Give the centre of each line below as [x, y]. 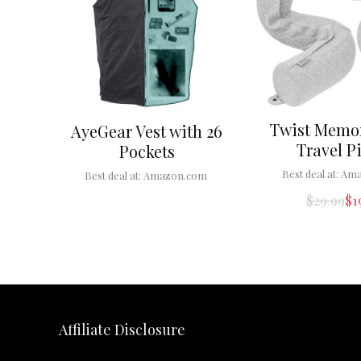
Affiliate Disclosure [122, 330]
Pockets [147, 151]
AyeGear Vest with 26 [147, 131]
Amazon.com [175, 176]
